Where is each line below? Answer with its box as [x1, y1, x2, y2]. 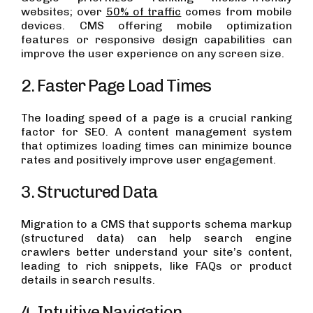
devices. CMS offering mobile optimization [21, 19, 292, 33]
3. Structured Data [21, 182, 157, 203]
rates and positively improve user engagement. [21, 153, 279, 167]
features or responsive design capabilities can [21, 33, 292, 47]
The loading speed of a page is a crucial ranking [21, 111, 292, 125]
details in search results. [21, 273, 158, 287]
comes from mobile [181, 5, 293, 19]
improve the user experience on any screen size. [21, 47, 287, 61]
